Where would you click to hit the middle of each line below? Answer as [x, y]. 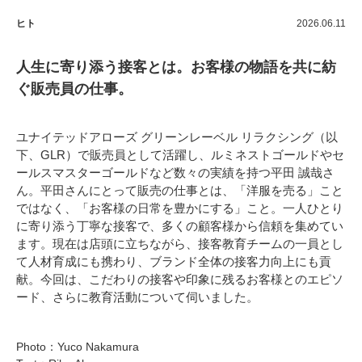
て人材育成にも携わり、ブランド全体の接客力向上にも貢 [174, 261]
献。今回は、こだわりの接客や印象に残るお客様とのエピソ [180, 279]
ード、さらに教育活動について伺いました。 [137, 297]
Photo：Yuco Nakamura [78, 346]
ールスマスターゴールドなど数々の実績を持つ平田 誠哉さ [175, 172]
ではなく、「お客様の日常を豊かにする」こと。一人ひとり [180, 208]
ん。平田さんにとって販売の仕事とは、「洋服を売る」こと [180, 190]
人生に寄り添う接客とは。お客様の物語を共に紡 [176, 67]
